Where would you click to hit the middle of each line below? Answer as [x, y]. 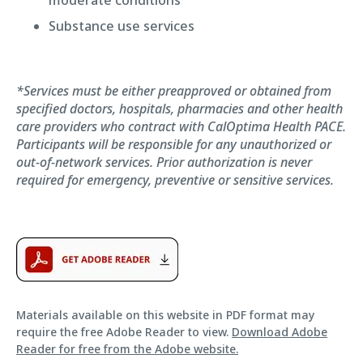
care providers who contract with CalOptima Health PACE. [181, 126]
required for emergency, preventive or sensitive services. [175, 179]
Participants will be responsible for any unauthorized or [174, 144]
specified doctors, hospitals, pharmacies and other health [179, 108]
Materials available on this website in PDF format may [165, 314]
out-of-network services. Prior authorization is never [164, 162]
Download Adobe [280, 331]
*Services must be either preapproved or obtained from [174, 90]
